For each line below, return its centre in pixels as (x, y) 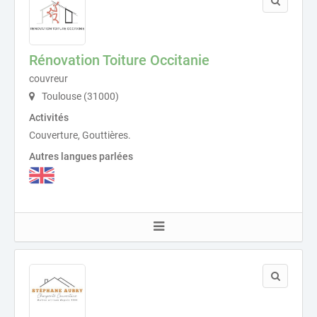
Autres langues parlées (81, 156)
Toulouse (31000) (79, 96)
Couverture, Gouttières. (80, 135)
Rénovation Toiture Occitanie (119, 60)
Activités (49, 117)
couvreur (48, 79)
